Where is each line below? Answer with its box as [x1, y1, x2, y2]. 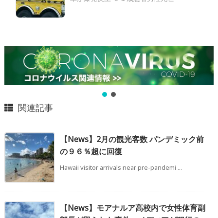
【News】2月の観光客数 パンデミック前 [60, 133, 204, 145]
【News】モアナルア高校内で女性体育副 [60, 202, 205, 213]
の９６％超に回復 [60, 145, 122, 157]
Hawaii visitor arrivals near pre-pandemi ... [60, 163, 182, 172]
